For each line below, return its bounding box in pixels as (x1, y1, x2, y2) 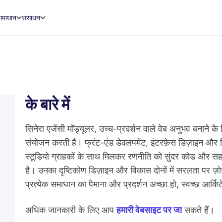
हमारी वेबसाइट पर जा (116, 205, 182, 215)
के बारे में (25, 95, 70, 114)
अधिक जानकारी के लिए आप (25, 205, 117, 215)
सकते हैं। (182, 205, 215, 215)
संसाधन (21, 13, 40, 22)
